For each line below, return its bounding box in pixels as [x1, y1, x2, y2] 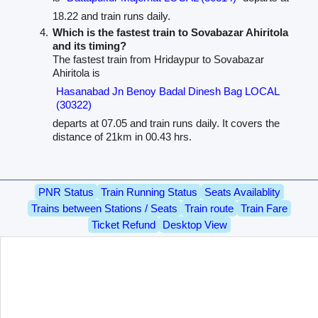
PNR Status [38, 186, 94, 199]
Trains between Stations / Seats [31, 202, 177, 215]
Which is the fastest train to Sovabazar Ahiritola [52, 26, 288, 39]
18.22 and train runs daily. [52, 10, 170, 23]
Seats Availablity [204, 186, 280, 199]
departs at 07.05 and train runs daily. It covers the [52, 117, 280, 130]
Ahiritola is [52, 67, 100, 79]
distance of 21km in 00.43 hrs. [52, 131, 192, 143]
